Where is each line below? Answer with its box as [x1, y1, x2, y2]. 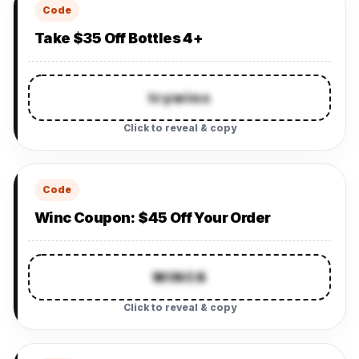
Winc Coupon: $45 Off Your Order [34, 209, 271, 226]
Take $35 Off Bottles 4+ [34, 30, 204, 46]
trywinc [147, 90, 212, 106]
